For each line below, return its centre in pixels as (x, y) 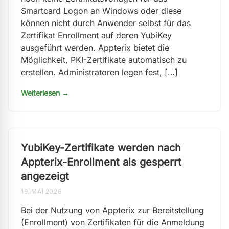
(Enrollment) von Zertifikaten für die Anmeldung (113, 222)
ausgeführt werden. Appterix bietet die (95, 48)
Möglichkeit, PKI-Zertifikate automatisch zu (104, 60)
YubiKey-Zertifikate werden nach (101, 148)
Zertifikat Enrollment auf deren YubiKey (96, 35)
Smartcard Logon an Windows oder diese (101, 11)
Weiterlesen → (45, 93)
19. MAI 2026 (41, 191)
